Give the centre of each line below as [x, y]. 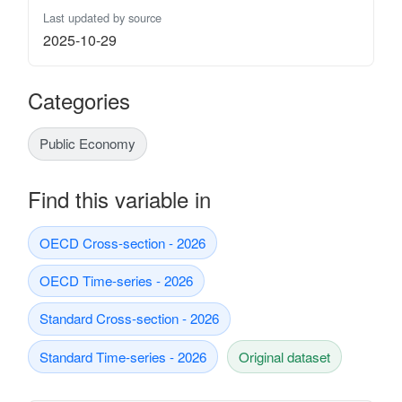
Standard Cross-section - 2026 [129, 319]
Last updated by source [102, 17]
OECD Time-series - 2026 [116, 280]
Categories [79, 100]
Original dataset [284, 356]
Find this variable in [119, 199]
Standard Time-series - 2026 [123, 356]
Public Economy [87, 144]
